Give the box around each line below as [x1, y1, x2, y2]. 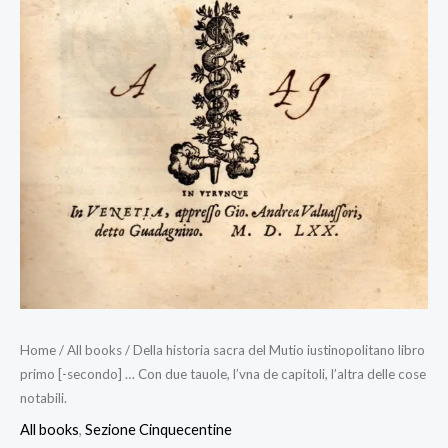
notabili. [20, 389, 67, 406]
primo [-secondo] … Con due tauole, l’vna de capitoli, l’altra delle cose [20, 365, 426, 382]
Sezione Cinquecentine [85, 421, 232, 439]
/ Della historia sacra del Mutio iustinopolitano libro [122, 341, 425, 358]
